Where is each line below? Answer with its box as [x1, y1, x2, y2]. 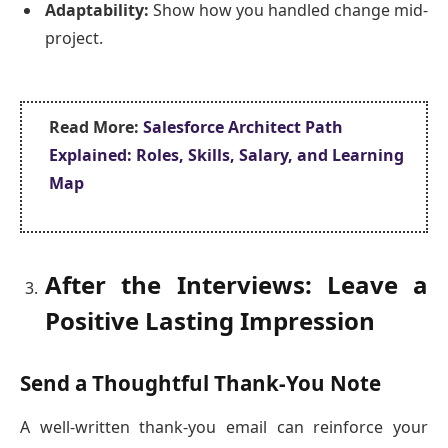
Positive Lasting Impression [45, 303, 375, 337]
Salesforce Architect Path [143, 115, 343, 138]
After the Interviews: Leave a [45, 267, 428, 301]
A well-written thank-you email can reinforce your [20, 416, 428, 438]
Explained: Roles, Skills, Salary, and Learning [49, 143, 404, 166]
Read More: [49, 115, 143, 138]
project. [45, 26, 103, 49]
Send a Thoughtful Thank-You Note [20, 368, 381, 397]
